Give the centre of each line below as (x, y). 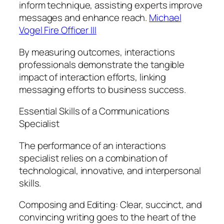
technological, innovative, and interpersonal (110, 170)
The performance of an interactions (92, 145)
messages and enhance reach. (84, 18)
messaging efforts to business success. (103, 89)
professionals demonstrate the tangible (102, 64)
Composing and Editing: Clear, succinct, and (110, 205)
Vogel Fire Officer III (58, 30)
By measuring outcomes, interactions (97, 52)
